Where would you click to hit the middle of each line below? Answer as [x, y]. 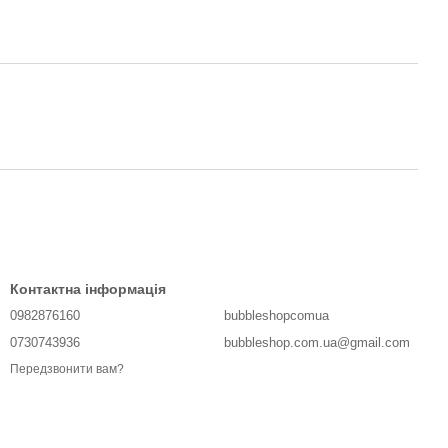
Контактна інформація [88, 289]
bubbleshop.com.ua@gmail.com [317, 342]
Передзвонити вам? [67, 369]
